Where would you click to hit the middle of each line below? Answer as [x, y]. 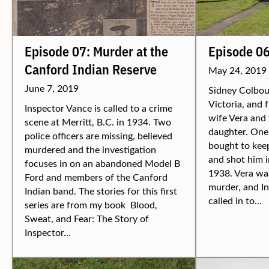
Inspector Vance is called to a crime [98, 108]
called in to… [235, 200]
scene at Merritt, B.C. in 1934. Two [98, 122]
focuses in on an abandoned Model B [102, 163]
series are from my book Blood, [91, 204]
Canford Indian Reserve [91, 69]
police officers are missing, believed [98, 135]
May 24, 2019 [237, 70]
